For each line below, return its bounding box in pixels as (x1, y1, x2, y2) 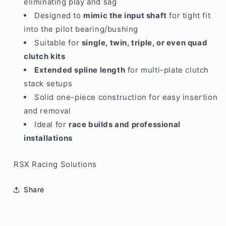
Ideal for (34, 119, 69, 129)
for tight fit (166, 10, 211, 20)
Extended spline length (34, 65, 126, 75)
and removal (24, 105, 71, 116)
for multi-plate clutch (125, 65, 209, 75)
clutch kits (24, 51, 66, 61)
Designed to (34, 10, 84, 20)
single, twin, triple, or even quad (81, 37, 208, 47)
